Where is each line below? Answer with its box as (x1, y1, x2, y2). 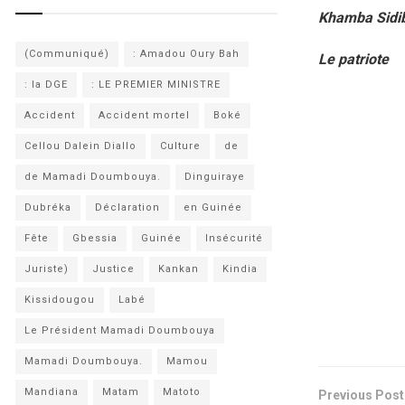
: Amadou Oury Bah (133, 48, 240, 60)
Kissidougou (24, 294, 95, 306)
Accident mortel (99, 109, 190, 121)
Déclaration (95, 202, 160, 213)
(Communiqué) (24, 48, 109, 60)
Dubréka (24, 202, 71, 213)
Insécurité (205, 232, 263, 244)
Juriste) (24, 263, 69, 275)
